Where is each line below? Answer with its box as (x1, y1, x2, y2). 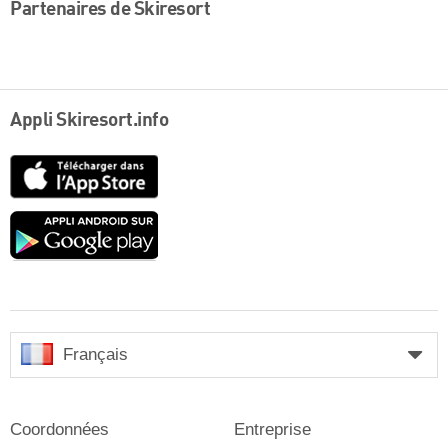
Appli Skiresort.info (10, 110, 168, 131)
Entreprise (234, 420, 311, 440)
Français (63, 345, 128, 365)
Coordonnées (10, 420, 109, 440)
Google (157, 212, 209, 230)
